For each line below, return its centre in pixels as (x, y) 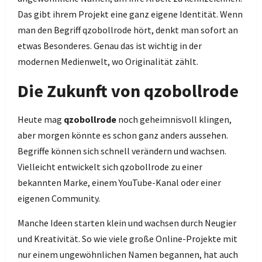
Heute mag (41, 119)
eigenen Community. (59, 198)
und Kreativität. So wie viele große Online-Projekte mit (127, 239)
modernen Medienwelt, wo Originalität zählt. (108, 61)
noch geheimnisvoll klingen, (174, 119)
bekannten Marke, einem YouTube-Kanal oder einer (119, 182)
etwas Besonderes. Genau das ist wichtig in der (110, 46)
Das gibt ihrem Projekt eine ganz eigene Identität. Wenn (130, 14)
